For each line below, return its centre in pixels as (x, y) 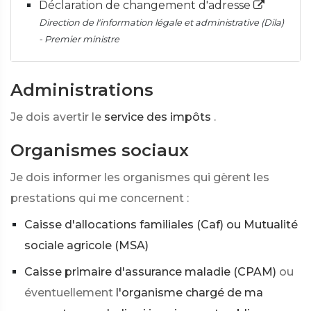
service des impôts (158, 117)
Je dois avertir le (56, 117)
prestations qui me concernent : (100, 198)
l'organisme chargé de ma (190, 293)
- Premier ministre (79, 39)
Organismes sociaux (100, 150)
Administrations (82, 90)
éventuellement (69, 293)
